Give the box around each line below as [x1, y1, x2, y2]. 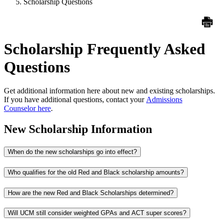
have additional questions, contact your [24, 95, 146, 104]
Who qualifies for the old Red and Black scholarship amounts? [8, 168, 184, 176]
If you [4, 95, 24, 104]
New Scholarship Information [4, 123, 152, 136]
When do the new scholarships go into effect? [8, 148, 137, 156]
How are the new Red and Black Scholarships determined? [8, 189, 174, 197]
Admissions [146, 95, 182, 104]
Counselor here [4, 104, 51, 113]
